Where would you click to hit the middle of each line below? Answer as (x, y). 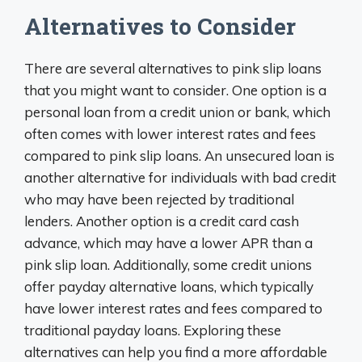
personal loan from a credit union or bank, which (177, 112)
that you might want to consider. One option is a (175, 90)
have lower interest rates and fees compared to (173, 309)
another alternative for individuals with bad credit (180, 178)
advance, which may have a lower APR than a (168, 243)
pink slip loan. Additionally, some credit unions (168, 265)
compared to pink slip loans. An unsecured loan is (179, 156)
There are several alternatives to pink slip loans (173, 69)
